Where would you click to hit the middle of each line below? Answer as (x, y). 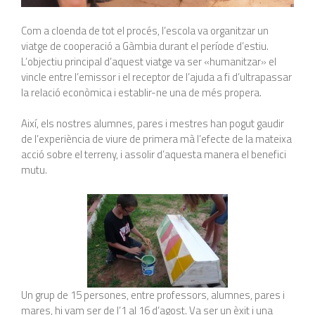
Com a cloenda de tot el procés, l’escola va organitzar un (145, 30)
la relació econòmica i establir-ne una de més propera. (141, 92)
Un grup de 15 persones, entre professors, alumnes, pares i (153, 295)
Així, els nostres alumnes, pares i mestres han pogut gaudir (153, 123)
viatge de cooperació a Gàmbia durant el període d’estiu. (145, 46)
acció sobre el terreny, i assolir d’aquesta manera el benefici (154, 154)
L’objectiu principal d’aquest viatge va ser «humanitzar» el (149, 61)
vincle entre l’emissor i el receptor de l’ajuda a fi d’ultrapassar (156, 77)
